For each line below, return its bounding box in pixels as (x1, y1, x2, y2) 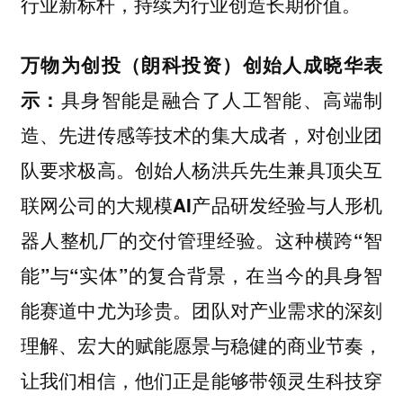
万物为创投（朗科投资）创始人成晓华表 (20, 51, 383, 77)
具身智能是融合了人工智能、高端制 (60, 86, 383, 112)
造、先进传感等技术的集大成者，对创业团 (20, 121, 383, 148)
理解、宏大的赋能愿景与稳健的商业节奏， (20, 332, 383, 358)
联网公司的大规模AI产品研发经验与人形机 (20, 192, 383, 218)
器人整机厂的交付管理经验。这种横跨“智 (20, 227, 383, 253)
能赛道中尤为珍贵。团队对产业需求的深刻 (20, 297, 383, 323)
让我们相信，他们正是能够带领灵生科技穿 (20, 367, 383, 393)
